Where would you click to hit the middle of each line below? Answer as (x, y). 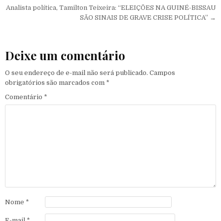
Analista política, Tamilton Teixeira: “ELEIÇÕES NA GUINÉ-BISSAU (111, 7)
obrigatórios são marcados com (55, 83)
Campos (162, 73)
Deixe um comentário (65, 55)
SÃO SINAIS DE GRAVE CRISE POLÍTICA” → (148, 17)
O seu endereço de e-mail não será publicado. (76, 73)
